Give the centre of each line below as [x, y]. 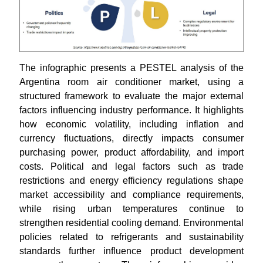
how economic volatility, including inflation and [131, 124]
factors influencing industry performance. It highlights [131, 110]
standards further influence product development [131, 251]
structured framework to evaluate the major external [131, 96]
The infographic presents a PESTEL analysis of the [131, 68]
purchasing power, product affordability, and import [131, 152]
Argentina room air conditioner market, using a [131, 82]
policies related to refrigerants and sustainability [131, 237]
